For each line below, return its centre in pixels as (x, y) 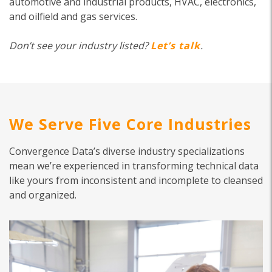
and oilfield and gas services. (73, 16)
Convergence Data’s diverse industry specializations (127, 151)
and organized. (43, 195)
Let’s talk (175, 46)
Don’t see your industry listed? (80, 46)
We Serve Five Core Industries (130, 124)
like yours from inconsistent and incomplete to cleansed (136, 180)
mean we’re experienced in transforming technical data (134, 166)
